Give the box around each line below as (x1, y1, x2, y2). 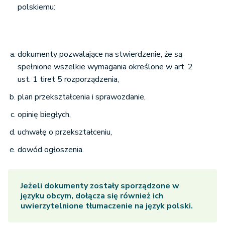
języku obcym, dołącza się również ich (21, 190, 163, 202)
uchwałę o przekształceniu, (18, 127, 112, 138)
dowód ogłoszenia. (18, 144, 84, 156)
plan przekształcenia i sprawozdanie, (18, 91, 146, 103)
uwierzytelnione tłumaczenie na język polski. (21, 200, 193, 212)
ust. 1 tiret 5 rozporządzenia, (18, 74, 119, 85)
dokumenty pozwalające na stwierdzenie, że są (18, 49, 182, 60)
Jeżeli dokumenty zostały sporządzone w (21, 180, 179, 192)
